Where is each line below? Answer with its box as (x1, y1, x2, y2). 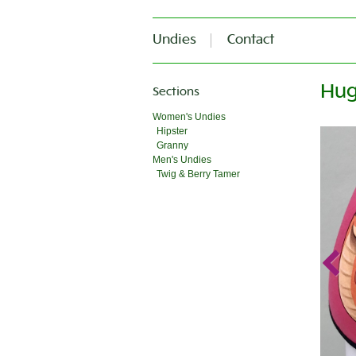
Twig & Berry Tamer (157, 168, 240, 180)
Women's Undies (153, 111, 226, 122)
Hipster (157, 126, 188, 137)
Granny (157, 140, 188, 151)
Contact (227, 34, 274, 47)
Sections (153, 87, 199, 99)
